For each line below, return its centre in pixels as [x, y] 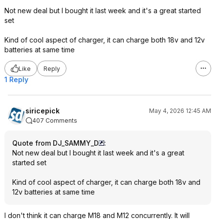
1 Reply [16, 79]
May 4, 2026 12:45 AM [180, 111]
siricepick [43, 111]
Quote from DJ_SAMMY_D [55, 143]
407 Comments [55, 120]
